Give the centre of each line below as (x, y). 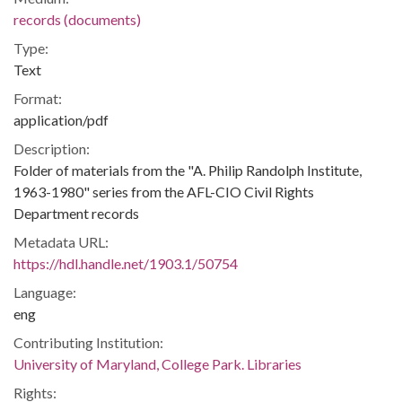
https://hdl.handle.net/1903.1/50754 (126, 263)
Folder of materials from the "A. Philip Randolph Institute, (188, 170)
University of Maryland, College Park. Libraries (157, 364)
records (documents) (77, 19)
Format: (38, 98)
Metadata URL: (61, 242)
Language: (45, 292)
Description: (52, 149)
